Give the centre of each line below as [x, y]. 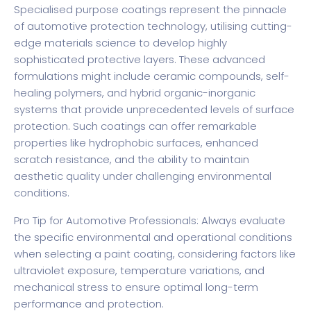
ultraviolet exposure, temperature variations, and [139, 271]
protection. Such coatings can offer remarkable [135, 126]
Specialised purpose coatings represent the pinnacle [150, 10]
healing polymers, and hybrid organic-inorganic [135, 93]
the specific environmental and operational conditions [153, 237]
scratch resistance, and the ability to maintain [132, 160]
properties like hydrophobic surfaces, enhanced [136, 143]
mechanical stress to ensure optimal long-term [136, 287]
